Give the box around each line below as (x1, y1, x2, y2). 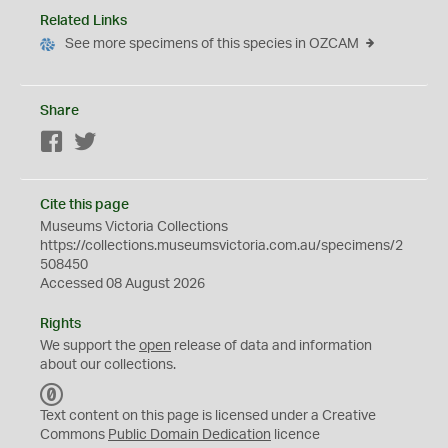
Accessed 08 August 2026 (40, 277, 205, 291)
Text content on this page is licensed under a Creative (40, 409, 376, 423)
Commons (40, 428, 108, 442)
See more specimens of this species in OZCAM (65, 37, 359, 51)
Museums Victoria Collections (40, 220, 228, 234)
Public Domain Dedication (108, 428, 271, 442)
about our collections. (40, 358, 176, 372)
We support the (40, 339, 139, 353)
